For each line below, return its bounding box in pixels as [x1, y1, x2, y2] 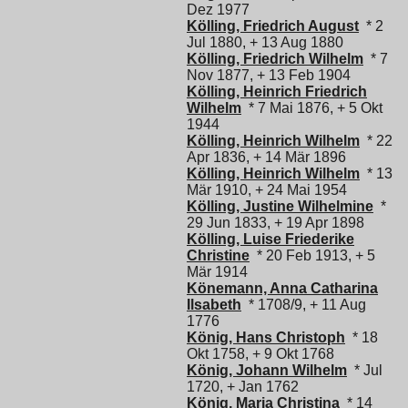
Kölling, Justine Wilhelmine [187, 198, 373, 214]
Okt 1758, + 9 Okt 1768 [187, 345, 334, 362]
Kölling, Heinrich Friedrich [187, 83, 367, 99]
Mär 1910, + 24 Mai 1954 [187, 181, 347, 198]
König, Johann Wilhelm [187, 362, 347, 378]
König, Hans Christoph [187, 329, 345, 345]
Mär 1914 [187, 263, 248, 280]
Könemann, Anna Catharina [187, 280, 378, 296]
